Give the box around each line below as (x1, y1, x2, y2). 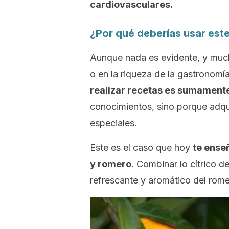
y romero (90, 158, 131, 169)
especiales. (90, 118, 137, 128)
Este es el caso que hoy (90, 142, 193, 153)
